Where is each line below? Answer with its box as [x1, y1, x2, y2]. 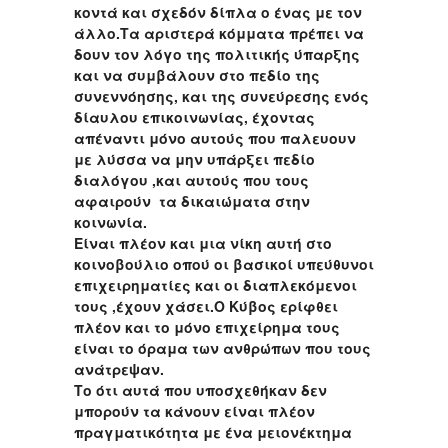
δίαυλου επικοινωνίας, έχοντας [74, 107, 315, 128]
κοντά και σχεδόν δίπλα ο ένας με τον [74, 2, 362, 23]
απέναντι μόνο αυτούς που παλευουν [74, 128, 356, 149]
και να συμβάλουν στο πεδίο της [74, 65, 320, 86]
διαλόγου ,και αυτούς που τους [74, 170, 309, 191]
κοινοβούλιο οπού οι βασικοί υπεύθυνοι [74, 254, 374, 275]
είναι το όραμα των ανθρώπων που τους [74, 338, 371, 359]
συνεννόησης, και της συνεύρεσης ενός [74, 86, 369, 107]
